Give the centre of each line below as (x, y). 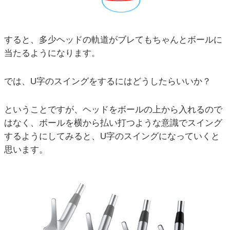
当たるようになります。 (52, 53)
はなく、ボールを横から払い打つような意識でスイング (113, 123)
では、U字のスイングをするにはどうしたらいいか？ (108, 81)
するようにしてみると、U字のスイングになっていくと (112, 136)
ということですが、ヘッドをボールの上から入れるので (113, 109)
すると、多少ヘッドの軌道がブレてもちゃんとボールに (113, 40)
